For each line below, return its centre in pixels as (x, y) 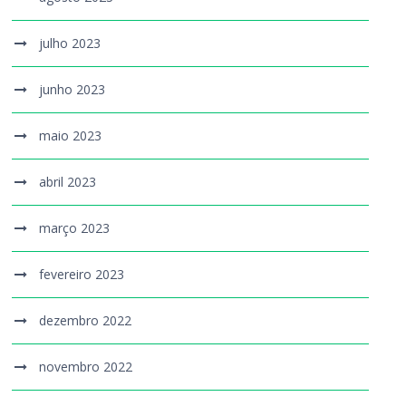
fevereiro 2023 (82, 274)
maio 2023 (71, 135)
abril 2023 (68, 181)
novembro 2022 (86, 366)
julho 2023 (70, 43)
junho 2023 (72, 89)
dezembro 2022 (86, 320)
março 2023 (75, 227)
